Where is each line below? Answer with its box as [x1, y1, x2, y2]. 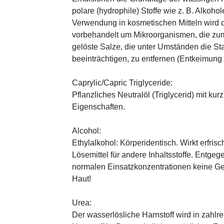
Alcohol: [72, 126, 101, 135]
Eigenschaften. [72, 102, 125, 111]
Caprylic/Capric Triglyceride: [72, 78, 172, 87]
